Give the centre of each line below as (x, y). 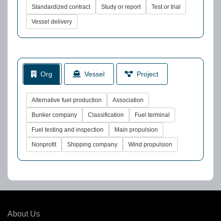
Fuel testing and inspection (68, 129)
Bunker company (54, 115)
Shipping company (92, 144)
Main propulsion (136, 129)
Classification (106, 115)
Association (128, 100)
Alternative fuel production (67, 100)
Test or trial (166, 7)
